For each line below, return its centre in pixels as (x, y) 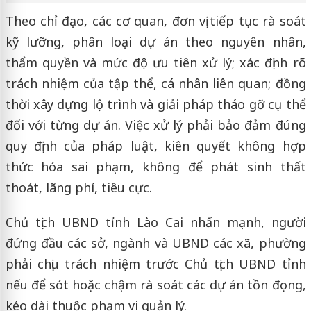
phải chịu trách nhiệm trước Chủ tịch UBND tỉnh (155, 263)
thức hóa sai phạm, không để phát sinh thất (155, 166)
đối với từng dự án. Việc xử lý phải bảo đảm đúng (155, 125)
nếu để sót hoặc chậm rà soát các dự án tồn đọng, (155, 284)
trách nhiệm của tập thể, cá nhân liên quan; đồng (155, 83)
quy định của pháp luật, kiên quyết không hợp (155, 145)
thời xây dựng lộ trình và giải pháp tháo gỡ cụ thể (155, 104)
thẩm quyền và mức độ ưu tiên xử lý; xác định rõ (155, 62)
